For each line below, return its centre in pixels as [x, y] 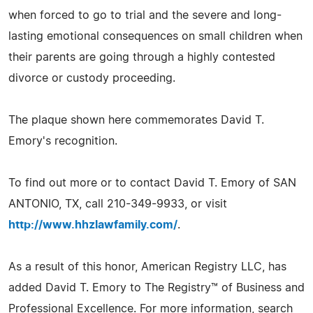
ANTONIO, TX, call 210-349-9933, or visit [118, 204]
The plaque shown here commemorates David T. [136, 120]
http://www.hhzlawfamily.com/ [93, 225]
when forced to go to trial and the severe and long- [145, 15]
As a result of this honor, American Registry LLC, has [147, 267]
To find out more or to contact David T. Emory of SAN [152, 183]
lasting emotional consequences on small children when [155, 36]
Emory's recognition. [63, 141]
